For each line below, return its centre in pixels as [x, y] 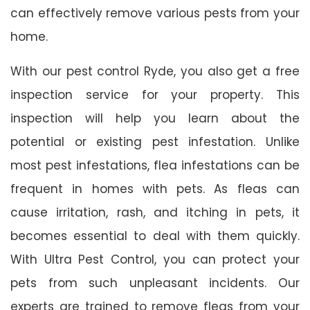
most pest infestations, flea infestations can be [155, 165]
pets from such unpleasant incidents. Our [155, 283]
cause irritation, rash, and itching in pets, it [155, 212]
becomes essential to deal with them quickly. [155, 236]
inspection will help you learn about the [155, 118]
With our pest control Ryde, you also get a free [155, 71]
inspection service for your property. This [155, 94]
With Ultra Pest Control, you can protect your [155, 259]
